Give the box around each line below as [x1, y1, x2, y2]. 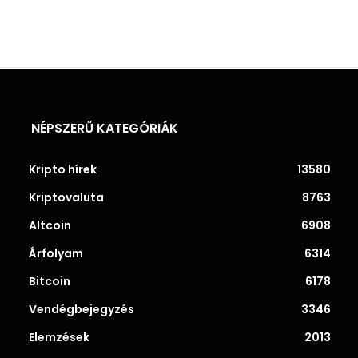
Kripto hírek [29, 161, 97, 177]
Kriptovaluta [29, 189, 104, 205]
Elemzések [29, 328, 89, 345]
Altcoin [29, 217, 71, 233]
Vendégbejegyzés [29, 300, 134, 317]
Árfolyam [29, 245, 83, 261]
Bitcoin [29, 272, 70, 289]
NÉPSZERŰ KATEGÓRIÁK [31, 118, 178, 137]
